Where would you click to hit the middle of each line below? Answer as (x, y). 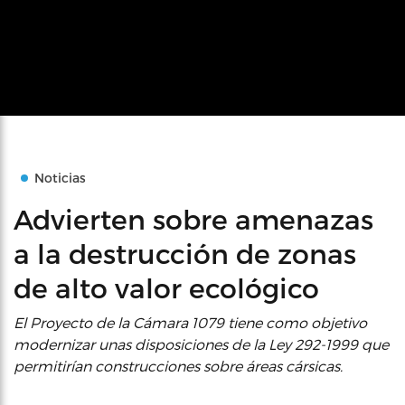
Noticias (60, 178)
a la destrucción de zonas (185, 253)
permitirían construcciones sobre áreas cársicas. (178, 366)
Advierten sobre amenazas (193, 219)
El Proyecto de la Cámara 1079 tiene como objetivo (190, 322)
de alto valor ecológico (166, 287)
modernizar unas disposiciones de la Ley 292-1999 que (201, 344)
